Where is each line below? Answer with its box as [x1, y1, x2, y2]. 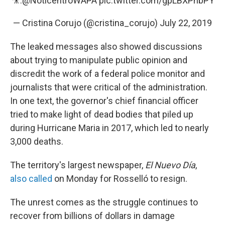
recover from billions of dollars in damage [10, 210, 175, 221]
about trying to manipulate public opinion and [10, 55, 187, 65]
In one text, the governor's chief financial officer [10, 95, 198, 106]
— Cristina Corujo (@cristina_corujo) [13, 18, 160, 28]
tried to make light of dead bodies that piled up [10, 109, 193, 120]
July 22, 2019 [160, 18, 212, 28]
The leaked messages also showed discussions [10, 41, 202, 52]
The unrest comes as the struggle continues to [10, 197, 198, 207]
